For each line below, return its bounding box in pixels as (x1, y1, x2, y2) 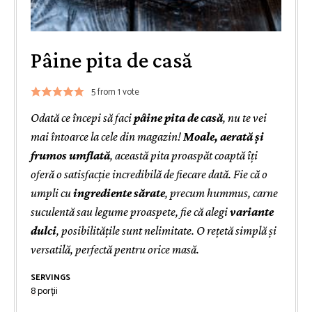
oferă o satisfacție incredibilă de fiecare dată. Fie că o (31, 167, 267, 182)
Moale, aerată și (183, 130, 264, 144)
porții (38, 283, 58, 300)
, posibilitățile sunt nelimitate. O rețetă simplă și (56, 224, 276, 238)
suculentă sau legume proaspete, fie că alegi (31, 205, 230, 219)
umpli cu (31, 186, 73, 201)
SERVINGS (31, 271, 70, 285)
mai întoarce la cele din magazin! (31, 130, 183, 144)
